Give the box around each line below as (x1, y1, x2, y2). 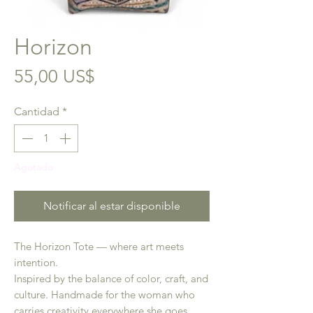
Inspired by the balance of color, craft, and (14, 272, 208, 285)
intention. (14, 256, 58, 269)
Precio (94, 65, 145, 87)
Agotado (14, 161, 53, 173)
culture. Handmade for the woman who (14, 288, 195, 301)
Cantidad (14, 105, 59, 118)
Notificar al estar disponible (43, 199, 180, 212)
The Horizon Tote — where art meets (14, 240, 184, 253)
